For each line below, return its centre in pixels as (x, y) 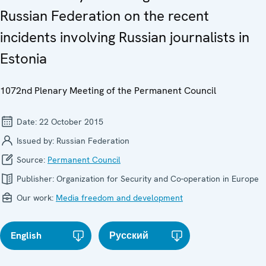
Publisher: (35, 178)
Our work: (35, 197)
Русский (129, 235)
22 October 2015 (71, 121)
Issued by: (35, 140)
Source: (31, 159)
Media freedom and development (119, 197)
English (26, 235)
